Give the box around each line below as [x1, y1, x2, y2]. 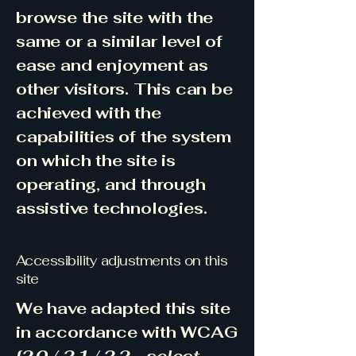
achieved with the [16, 103, 161, 123]
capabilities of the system [16, 126, 231, 147]
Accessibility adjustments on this [16, 252, 228, 269]
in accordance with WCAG [16, 322, 238, 342]
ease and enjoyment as [16, 55, 208, 75]
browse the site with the [16, 7, 214, 28]
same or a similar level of [16, 31, 222, 52]
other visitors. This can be [16, 79, 233, 99]
